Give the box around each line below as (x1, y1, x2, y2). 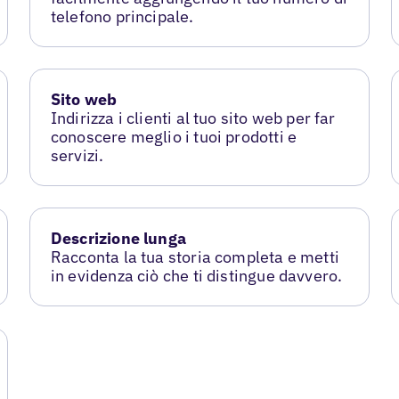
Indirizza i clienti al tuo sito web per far (50, 108, 336, 128)
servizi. (50, 145, 104, 166)
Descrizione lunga (50, 227, 186, 248)
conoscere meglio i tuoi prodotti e (50, 126, 297, 147)
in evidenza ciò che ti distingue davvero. (50, 265, 343, 286)
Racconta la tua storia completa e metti (50, 246, 339, 267)
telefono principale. (50, 6, 194, 28)
